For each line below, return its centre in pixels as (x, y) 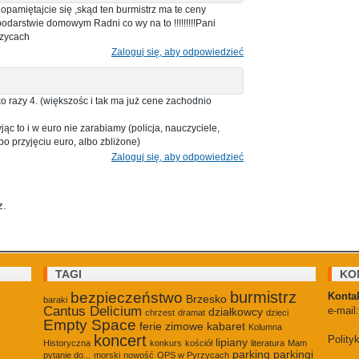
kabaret (226, 326)
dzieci (277, 312)
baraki (55, 299)
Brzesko (206, 298)
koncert (120, 340)
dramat (192, 312)
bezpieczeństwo (127, 297)
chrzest (160, 312)
